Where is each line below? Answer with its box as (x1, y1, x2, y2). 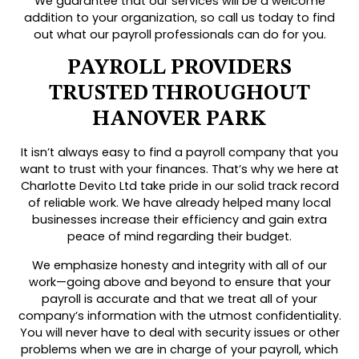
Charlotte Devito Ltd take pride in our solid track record (20, 178, 339, 195)
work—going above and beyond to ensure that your (28, 274, 331, 291)
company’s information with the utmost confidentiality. (18, 308, 341, 325)
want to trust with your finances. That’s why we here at (20, 161, 339, 178)
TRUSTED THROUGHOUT (49, 83, 310, 105)
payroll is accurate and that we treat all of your (42, 291, 317, 308)
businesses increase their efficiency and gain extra (32, 212, 327, 228)
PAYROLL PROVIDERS (67, 58, 292, 79)
